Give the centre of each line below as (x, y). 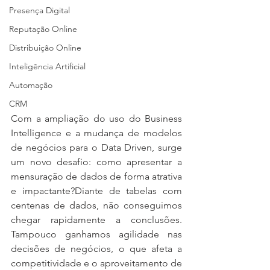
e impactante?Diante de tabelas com (96, 190)
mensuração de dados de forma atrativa (96, 176)
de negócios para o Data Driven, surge (96, 147)
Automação (31, 85)
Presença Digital (39, 10)
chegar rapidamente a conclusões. (96, 219)
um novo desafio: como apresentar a (96, 162)
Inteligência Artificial (47, 66)
